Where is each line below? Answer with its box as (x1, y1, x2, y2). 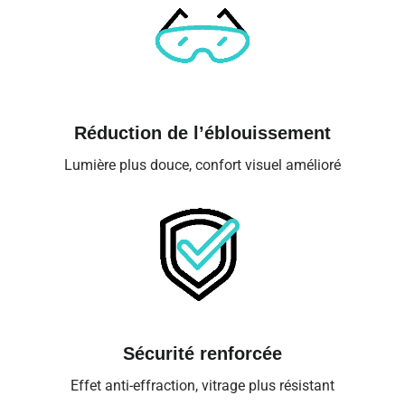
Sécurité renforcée (123, 344, 282, 364)
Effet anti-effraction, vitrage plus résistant (71, 377, 334, 395)
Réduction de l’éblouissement (74, 123, 331, 144)
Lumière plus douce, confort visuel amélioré (64, 156, 341, 174)
